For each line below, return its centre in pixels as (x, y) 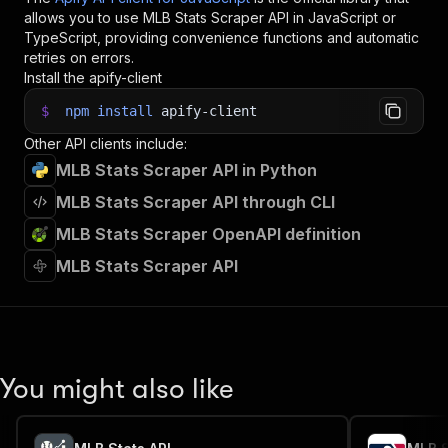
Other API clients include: (105, 143)
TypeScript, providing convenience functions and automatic (221, 37)
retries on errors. (79, 57)
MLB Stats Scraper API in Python (186, 170)
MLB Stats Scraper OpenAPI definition (208, 234)
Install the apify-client (93, 77)
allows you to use (83, 17)
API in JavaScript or (330, 17)
